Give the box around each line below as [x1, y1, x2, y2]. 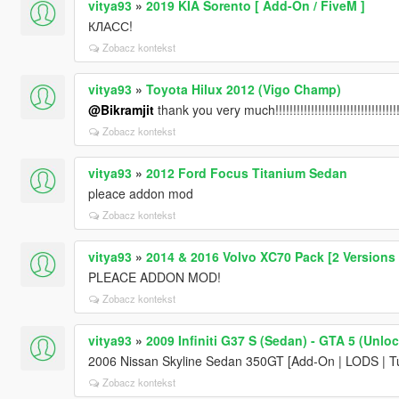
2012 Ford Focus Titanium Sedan [145, 163, 347, 182]
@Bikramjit [87, 100, 154, 118]
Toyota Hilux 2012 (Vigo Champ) [145, 79, 341, 98]
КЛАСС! [87, 16, 133, 35]
